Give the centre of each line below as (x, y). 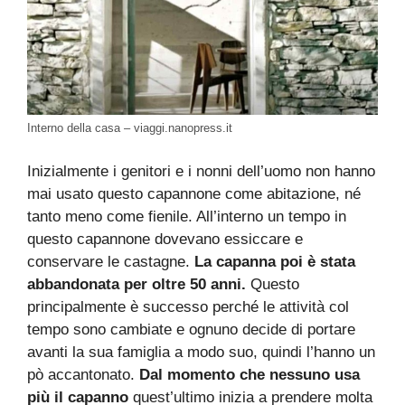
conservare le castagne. (111, 261)
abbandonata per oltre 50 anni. (137, 284)
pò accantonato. (83, 374)
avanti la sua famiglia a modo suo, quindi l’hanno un (201, 352)
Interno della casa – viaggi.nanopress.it (130, 128)
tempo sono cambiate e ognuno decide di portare (191, 329)
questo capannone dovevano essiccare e (165, 239)
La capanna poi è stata (275, 261)
